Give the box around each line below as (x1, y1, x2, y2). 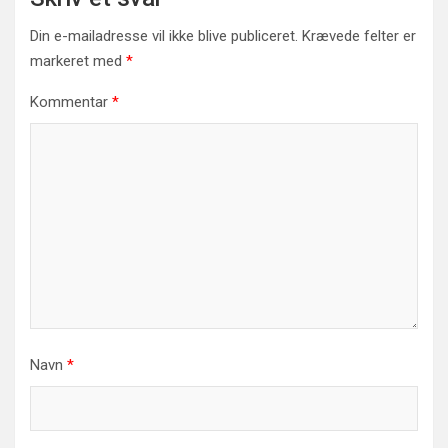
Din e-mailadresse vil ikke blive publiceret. (30, 27, 298, 46)
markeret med (30, 52, 126, 71)
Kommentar (30, 93, 112, 112)
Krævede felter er (302, 27, 416, 46)
